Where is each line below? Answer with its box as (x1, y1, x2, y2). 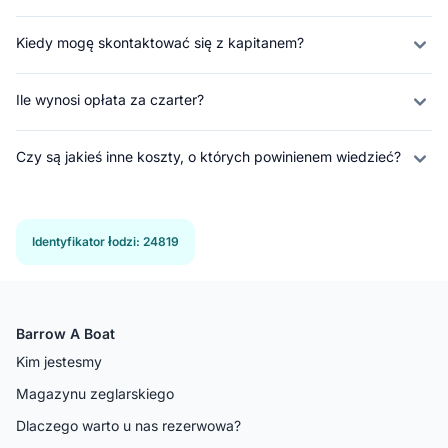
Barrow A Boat (16, 324, 115, 342)
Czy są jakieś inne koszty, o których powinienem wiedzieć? (16, 147, 401, 165)
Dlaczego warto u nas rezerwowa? (16, 416, 241, 434)
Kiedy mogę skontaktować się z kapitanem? (16, 33, 304, 51)
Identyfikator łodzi (32, 233, 136, 249)
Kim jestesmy (16, 352, 102, 370)
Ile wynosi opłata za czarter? (16, 90, 204, 108)
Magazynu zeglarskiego (16, 384, 174, 402)
